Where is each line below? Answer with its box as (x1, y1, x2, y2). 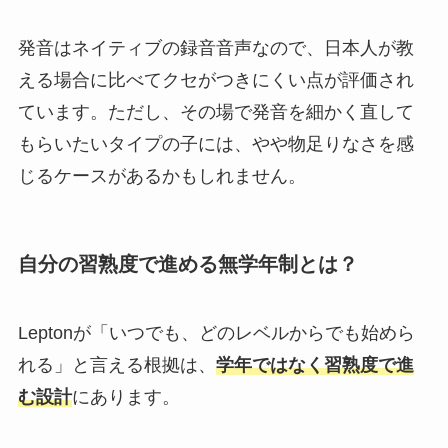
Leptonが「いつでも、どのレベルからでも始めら (17, 323, 415, 344)
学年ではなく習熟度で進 (215, 355, 414, 376)
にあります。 (71, 387, 180, 408)
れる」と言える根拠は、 (17, 355, 216, 376)
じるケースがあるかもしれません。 (17, 165, 306, 186)
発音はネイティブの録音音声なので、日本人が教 (17, 37, 414, 58)
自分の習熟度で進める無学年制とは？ (17, 252, 358, 275)
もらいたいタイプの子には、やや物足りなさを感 (17, 133, 414, 154)
